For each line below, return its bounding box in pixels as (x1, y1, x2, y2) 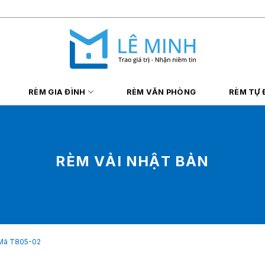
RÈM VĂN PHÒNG (126, 88, 196, 96)
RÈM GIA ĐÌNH (28, 88, 86, 96)
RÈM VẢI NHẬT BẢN (56, 152, 209, 170)
